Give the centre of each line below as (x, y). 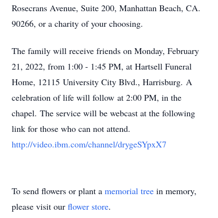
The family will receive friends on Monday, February (105, 51)
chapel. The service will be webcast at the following (103, 113)
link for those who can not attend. (71, 128)
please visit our (40, 206)
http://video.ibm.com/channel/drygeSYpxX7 (89, 144)
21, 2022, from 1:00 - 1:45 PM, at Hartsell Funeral (102, 66)
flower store (88, 206)
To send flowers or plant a (58, 191)
